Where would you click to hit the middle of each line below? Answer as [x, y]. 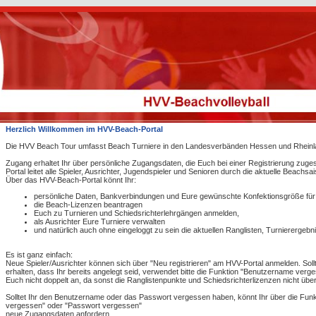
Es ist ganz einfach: [39, 255]
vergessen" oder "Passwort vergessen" [74, 305]
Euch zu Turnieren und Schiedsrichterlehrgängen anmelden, [136, 213]
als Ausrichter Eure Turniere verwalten [99, 221]
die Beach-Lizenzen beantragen [88, 205]
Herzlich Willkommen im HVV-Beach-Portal [84, 129]
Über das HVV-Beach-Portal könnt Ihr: [71, 180]
